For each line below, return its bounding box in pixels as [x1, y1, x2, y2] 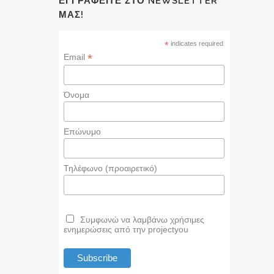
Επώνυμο [64, 127, 102, 137]
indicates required [169, 40, 224, 47]
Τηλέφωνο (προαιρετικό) [64, 163, 158, 174]
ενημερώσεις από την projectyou [64, 224, 189, 234]
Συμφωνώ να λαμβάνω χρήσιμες [80, 214, 205, 224]
